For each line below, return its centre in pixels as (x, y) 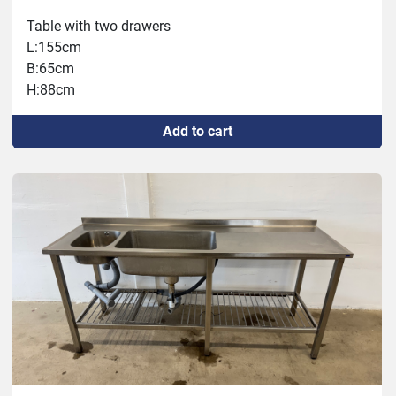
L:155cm (54, 48)
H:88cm (51, 90)
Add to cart (197, 132)
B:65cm (50, 69)
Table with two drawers (99, 27)
